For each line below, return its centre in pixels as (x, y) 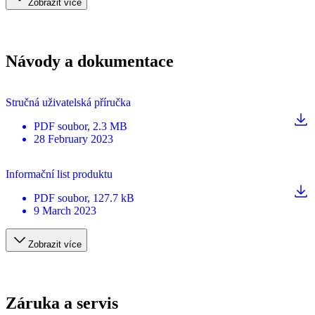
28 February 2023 (73, 139)
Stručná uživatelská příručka (68, 102)
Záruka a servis (62, 303)
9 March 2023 (65, 210)
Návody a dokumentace (90, 61)
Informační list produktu (59, 174)
